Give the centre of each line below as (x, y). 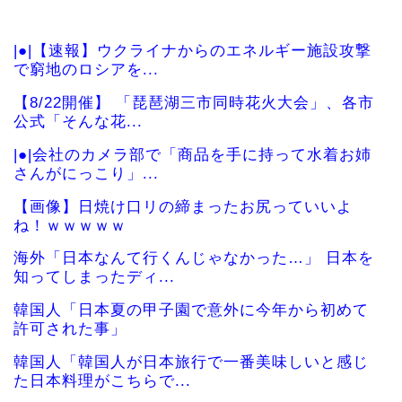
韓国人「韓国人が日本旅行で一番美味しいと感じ (191, 363)
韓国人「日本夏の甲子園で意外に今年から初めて (191, 310)
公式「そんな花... (78, 121)
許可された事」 (70, 329)
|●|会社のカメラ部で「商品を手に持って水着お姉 (192, 154)
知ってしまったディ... (94, 277)
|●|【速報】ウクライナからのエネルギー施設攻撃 (192, 50)
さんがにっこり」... (86, 173)
